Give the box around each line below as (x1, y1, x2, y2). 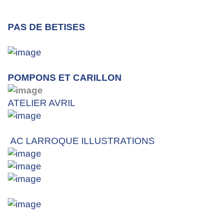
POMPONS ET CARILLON (8, 73, 122, 83)
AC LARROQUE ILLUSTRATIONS (10, 136, 155, 146)
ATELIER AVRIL (8, 98, 75, 109)
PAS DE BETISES (8, 22, 85, 33)
